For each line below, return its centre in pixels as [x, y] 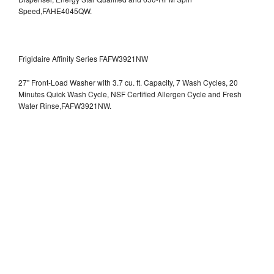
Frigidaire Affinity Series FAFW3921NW [83, 58]
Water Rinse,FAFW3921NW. [65, 105]
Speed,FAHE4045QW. [55, 10]
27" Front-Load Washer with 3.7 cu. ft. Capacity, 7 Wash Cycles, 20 [128, 82]
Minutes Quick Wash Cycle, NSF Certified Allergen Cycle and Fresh [130, 94]
